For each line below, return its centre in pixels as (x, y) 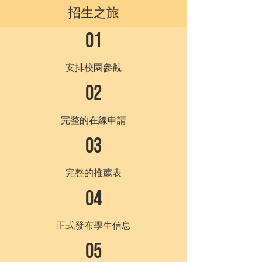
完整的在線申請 (94, 120)
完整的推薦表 (94, 173)
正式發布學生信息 (94, 225)
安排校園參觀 (94, 67)
